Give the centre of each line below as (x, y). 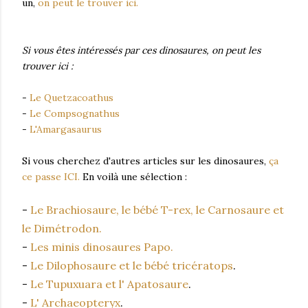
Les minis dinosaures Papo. (102, 247)
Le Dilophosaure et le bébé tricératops (132, 266)
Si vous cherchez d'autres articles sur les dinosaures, (145, 161)
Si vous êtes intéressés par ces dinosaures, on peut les (141, 51)
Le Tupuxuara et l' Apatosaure (109, 284)
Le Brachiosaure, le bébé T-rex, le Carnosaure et (157, 210)
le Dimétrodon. (62, 229)
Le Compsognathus (75, 114)
